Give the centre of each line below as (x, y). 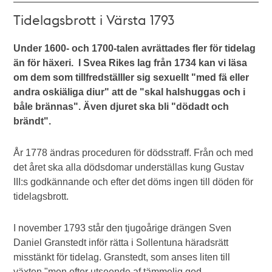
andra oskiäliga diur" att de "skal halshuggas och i (130, 92)
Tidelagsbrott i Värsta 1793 (94, 19)
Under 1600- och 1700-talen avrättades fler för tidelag (135, 48)
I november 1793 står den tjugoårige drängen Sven (123, 228)
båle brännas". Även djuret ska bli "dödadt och (121, 106)
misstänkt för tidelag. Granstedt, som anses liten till (122, 257)
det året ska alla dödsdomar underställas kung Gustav (129, 167)
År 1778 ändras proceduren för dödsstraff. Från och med (134, 152)
